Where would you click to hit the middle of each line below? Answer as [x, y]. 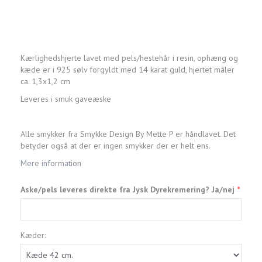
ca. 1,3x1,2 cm [45, 82]
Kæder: [33, 235]
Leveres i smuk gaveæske [66, 99]
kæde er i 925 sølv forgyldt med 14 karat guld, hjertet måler [127, 70]
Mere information [51, 163]
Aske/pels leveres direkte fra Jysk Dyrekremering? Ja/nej [129, 190]
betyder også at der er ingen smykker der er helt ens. [116, 146]
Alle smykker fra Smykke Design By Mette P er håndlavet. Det [128, 134]
